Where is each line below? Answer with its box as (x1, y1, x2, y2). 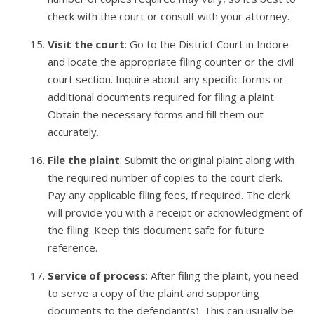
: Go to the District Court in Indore (125, 37, 289, 52)
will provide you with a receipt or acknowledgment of (48, 205, 303, 220)
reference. (48, 240, 98, 255)
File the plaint (48, 153, 121, 168)
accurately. (48, 125, 100, 139)
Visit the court (48, 37, 125, 52)
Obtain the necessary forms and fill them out (48, 107, 264, 122)
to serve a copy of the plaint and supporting (48, 286, 260, 301)
